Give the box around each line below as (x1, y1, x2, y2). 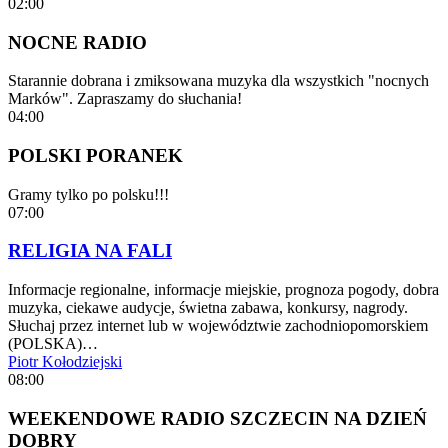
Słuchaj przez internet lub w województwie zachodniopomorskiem (8, 317, 428, 335)
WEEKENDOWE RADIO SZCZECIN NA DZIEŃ (8, 407, 427, 429)
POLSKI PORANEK (8, 145, 183, 167)
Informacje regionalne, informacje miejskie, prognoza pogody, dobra (8, 281, 439, 299)
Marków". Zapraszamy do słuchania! (8, 90, 242, 108)
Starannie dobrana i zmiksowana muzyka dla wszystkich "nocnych (8, 72, 429, 90)
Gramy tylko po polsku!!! (8, 185, 169, 203)
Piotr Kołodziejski (8, 353, 122, 371)
